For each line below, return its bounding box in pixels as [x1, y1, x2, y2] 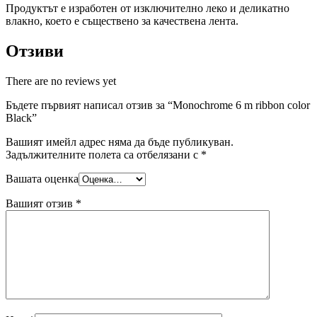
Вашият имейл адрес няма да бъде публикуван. [6, 135, 234, 148]
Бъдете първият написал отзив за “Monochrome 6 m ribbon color [6, 98, 310, 111]
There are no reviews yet [6, 74, 116, 87]
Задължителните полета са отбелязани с [6, 148, 201, 161]
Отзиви [6, 41, 64, 60]
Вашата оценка [6, 172, 79, 185]
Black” [6, 111, 37, 124]
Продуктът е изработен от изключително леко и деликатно [6, 1, 289, 14]
